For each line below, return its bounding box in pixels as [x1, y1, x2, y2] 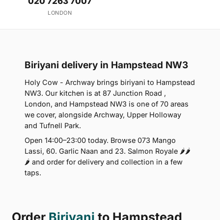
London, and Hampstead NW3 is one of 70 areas [25, 99, 189, 108]
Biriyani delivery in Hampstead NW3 [25, 59, 188, 71]
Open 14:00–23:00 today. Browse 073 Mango [25, 136, 176, 144]
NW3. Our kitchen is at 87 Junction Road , [25, 88, 166, 97]
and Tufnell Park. [25, 121, 81, 130]
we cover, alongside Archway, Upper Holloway [25, 110, 181, 119]
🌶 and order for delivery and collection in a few [25, 157, 183, 166]
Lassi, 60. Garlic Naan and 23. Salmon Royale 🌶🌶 [25, 146, 191, 155]
